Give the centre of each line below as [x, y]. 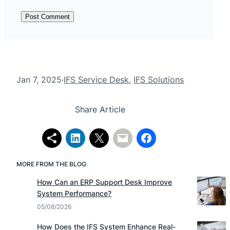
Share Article [100, 110]
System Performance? [74, 194]
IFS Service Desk [97, 79]
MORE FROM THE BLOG [52, 164]
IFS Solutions [159, 79]
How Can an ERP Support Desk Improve [105, 182]
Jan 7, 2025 [39, 79]
